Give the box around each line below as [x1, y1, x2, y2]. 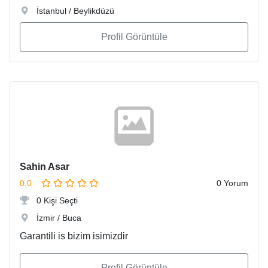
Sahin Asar [20, 162, 69, 172]
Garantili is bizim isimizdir [20, 231, 128, 242]
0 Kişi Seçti [34, 196, 78, 206]
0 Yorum [217, 178, 248, 188]
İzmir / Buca [34, 213, 81, 223]
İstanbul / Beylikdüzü [34, 6, 114, 16]
